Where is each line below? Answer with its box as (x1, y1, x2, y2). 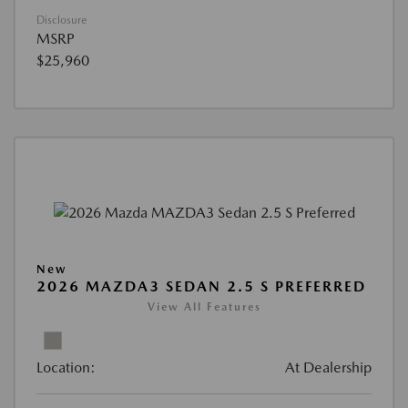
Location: (36, 359, 96, 377)
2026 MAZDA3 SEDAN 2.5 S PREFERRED (36, 278, 366, 296)
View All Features (147, 301, 261, 314)
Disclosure (36, 14, 87, 27)
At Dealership (285, 359, 372, 377)
